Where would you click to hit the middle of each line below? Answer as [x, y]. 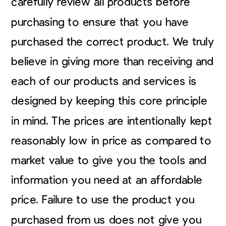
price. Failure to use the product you [103, 200]
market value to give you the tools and [109, 160]
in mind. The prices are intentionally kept [112, 121]
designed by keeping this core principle [109, 101]
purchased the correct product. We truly [113, 42]
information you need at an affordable [107, 180]
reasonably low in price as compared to [111, 140]
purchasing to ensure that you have [100, 22]
